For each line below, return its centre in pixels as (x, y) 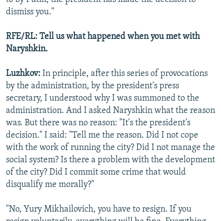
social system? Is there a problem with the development (110, 160)
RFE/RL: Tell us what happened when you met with (103, 37)
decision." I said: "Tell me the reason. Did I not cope (102, 136)
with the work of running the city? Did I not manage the (110, 148)
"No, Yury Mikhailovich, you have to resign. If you (99, 210)
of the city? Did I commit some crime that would (96, 173)
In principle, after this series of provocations (125, 74)
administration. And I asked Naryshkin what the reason (110, 111)
